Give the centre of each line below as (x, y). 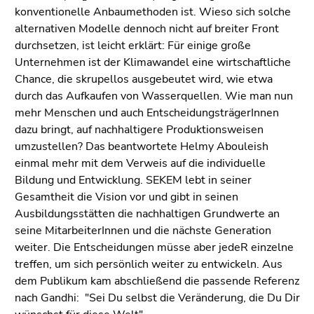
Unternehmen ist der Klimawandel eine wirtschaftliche (153, 62)
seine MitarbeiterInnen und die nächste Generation (143, 230)
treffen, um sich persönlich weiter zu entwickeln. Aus (149, 264)
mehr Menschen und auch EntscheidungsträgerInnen (147, 112)
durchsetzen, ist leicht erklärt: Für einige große (133, 45)
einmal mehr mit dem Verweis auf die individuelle (140, 163)
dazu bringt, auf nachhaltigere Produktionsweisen (139, 129)
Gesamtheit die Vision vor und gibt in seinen (127, 197)
